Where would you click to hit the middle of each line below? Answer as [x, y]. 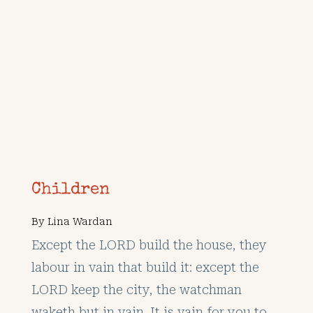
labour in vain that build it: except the [145, 267]
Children [70, 190]
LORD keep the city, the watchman [136, 289]
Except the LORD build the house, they [149, 245]
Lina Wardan [80, 221]
